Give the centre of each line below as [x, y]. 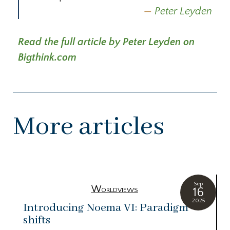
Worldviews [114, 190]
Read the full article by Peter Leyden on [106, 42]
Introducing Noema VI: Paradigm [106, 208]
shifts [37, 221]
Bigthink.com [47, 58]
